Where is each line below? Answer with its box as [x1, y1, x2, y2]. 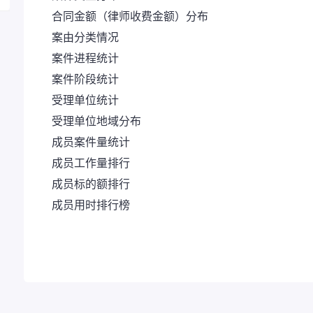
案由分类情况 [52, 31, 119, 44]
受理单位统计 [52, 94, 119, 107]
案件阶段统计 [52, 73, 119, 86]
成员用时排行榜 [52, 199, 130, 212]
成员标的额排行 [52, 178, 130, 191]
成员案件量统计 [52, 136, 130, 149]
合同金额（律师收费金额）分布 [52, 10, 208, 23]
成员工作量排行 [52, 157, 130, 170]
